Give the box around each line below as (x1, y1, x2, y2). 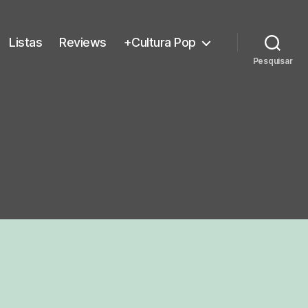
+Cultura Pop (123, 35, 196, 49)
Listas (9, 35, 43, 49)
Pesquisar (252, 55, 293, 66)
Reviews (59, 35, 107, 49)
